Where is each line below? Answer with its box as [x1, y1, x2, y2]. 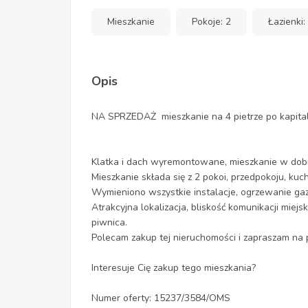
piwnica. [91, 216, 127, 230]
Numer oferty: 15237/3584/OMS [91, 291, 230, 305]
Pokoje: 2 [192, 15, 231, 29]
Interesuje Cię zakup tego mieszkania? [91, 261, 256, 275]
